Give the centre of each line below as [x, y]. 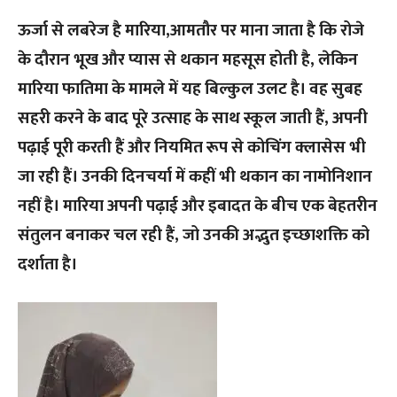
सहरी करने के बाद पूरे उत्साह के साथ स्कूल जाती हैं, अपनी [193, 119]
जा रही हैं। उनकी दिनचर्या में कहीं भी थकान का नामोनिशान [195, 177]
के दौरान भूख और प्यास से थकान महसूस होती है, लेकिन [188, 60]
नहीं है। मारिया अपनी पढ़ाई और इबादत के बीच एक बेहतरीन [198, 206]
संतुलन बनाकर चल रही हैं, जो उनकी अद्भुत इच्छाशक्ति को [194, 236]
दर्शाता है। [47, 265]
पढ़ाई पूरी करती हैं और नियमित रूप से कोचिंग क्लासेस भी [192, 148]
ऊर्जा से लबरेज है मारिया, [94, 31]
